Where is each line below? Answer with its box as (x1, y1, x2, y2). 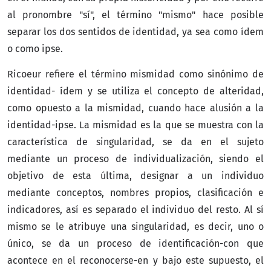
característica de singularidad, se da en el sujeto (7, 135, 264, 148)
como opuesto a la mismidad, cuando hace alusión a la (7, 102, 264, 114)
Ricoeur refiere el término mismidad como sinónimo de (7, 68, 264, 80)
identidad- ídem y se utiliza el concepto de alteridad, (7, 85, 264, 97)
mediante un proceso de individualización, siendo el (7, 152, 264, 165)
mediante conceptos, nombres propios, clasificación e (7, 186, 264, 198)
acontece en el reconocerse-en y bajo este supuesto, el (7, 254, 264, 266)
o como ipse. (7, 42, 63, 54)
